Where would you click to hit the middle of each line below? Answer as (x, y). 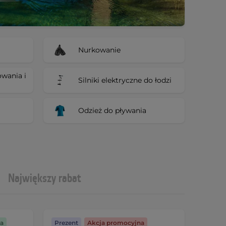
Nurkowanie (99, 50)
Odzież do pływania (112, 110)
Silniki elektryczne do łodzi (125, 80)
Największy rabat (44, 179)
